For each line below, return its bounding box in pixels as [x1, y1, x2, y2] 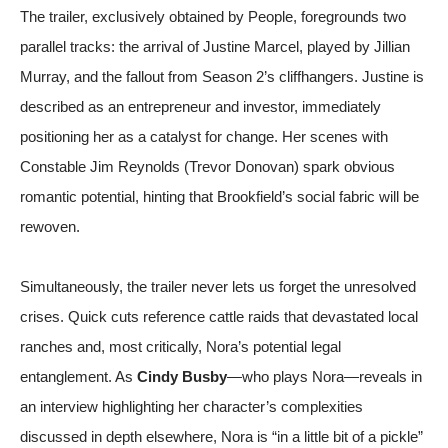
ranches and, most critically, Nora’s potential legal [20, 337, 341, 355]
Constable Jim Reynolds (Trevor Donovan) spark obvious [20, 157, 395, 175]
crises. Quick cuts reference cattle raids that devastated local [20, 307, 418, 325]
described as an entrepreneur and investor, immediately [20, 97, 381, 115]
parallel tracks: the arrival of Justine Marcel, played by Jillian [20, 37, 410, 55]
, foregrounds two [293, 7, 406, 25]
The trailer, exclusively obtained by [20, 7, 248, 25]
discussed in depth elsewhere [20, 427, 213, 445]
